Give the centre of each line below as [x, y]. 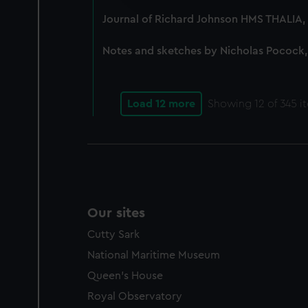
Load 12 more [161, 104]
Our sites [116, 213]
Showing [231, 104]
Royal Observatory [135, 296]
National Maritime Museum [154, 255]
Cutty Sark [113, 234]
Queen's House [125, 276]
